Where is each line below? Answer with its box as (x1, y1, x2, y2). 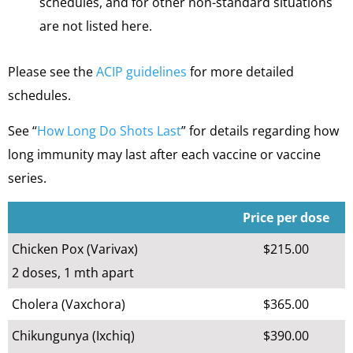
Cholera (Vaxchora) (12, 295, 125, 313)
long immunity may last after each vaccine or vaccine (8, 146, 321, 163)
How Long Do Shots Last (37, 122, 181, 139)
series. (8, 169, 46, 187)
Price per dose (243, 209, 329, 226)
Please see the (8, 63, 96, 80)
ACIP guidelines (96, 63, 187, 80)
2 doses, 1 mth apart (12, 264, 134, 281)
